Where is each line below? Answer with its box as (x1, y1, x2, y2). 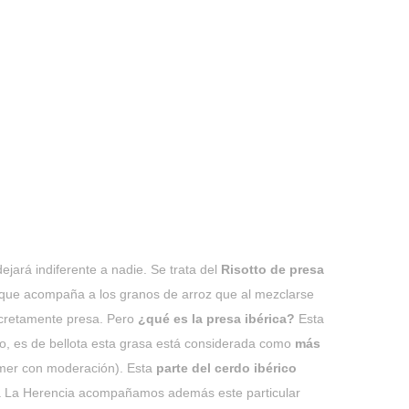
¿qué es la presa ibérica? (134, 311, 295, 326)
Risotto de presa (221, 262, 324, 277)
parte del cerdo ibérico (152, 361, 297, 375)
